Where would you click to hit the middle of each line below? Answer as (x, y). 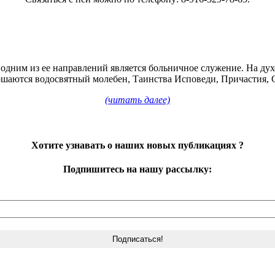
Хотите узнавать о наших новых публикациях (135, 145)
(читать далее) (137, 100)
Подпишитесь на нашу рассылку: (137, 169)
